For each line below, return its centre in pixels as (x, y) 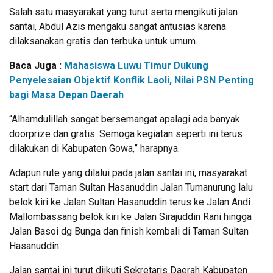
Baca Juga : (37, 65)
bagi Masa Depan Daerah (66, 94)
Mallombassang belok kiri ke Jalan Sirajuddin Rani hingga (130, 216)
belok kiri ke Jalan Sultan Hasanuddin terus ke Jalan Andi (130, 202)
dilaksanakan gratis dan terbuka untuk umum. (103, 41)
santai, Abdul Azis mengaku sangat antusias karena (118, 26)
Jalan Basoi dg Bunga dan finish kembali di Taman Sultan (129, 231)
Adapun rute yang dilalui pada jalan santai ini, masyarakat (128, 172)
